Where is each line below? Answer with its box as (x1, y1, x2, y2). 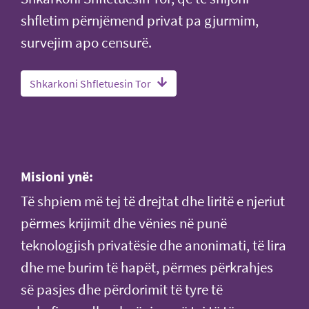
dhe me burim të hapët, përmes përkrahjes (21, 258, 273, 277)
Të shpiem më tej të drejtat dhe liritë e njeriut (21, 192, 285, 210)
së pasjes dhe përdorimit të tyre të (21, 280, 223, 299)
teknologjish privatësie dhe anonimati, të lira (21, 236, 286, 255)
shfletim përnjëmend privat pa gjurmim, (21, 11, 259, 30)
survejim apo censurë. (21, 33, 152, 52)
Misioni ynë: (21, 167, 93, 185)
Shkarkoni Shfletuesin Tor (30, 76, 151, 90)
